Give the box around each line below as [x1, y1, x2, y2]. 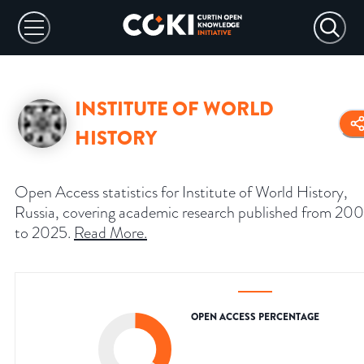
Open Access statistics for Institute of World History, [15, 180, 348, 204]
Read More [74, 221, 144, 245]
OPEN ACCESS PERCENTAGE [191, 310, 319, 325]
